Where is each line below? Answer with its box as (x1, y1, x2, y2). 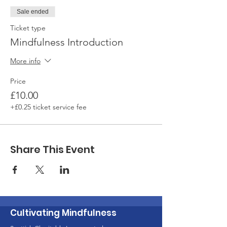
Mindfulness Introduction (10, 36, 123, 48)
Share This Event (10, 142, 95, 157)
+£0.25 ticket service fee (10, 102, 87, 111)
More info (10, 56, 41, 66)
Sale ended (17, 8, 49, 15)
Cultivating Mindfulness (10, 207, 117, 219)
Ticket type (10, 23, 46, 32)
